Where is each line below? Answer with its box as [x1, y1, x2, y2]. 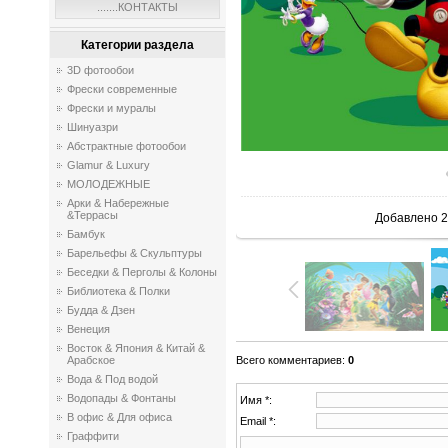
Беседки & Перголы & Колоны [67, 266, 217, 278]
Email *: [240, 414, 276, 427]
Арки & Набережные [67, 197, 169, 209]
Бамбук [67, 228, 105, 240]
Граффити [67, 430, 119, 442]
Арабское [67, 354, 115, 366]
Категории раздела [81, 38, 194, 52]
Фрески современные [67, 83, 177, 95]
